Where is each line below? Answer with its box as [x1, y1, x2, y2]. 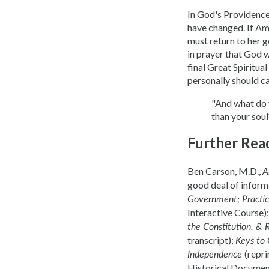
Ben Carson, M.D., [187, 165, 262, 177]
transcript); [187, 234, 235, 246]
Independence [187, 250, 244, 260]
